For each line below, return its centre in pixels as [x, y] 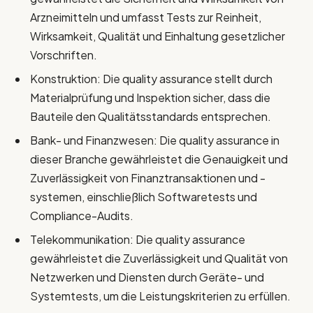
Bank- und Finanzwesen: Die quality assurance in [155, 140]
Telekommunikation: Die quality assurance [138, 239]
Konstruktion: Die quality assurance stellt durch [151, 78]
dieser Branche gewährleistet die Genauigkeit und [159, 159]
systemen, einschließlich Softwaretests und [144, 196]
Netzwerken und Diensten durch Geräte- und [147, 277]
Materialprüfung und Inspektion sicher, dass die [150, 97]
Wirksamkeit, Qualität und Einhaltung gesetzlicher [158, 36]
